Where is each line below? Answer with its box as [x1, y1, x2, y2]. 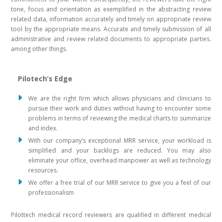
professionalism [28, 188, 74, 197]
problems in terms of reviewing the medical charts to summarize [28, 114, 211, 123]
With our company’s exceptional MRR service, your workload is [28, 136, 211, 145]
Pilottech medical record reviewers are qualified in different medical [11, 211, 211, 220]
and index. [28, 124, 58, 133]
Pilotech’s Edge [18, 74, 75, 84]
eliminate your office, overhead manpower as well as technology [28, 156, 211, 165]
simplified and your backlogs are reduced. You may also [28, 146, 211, 155]
